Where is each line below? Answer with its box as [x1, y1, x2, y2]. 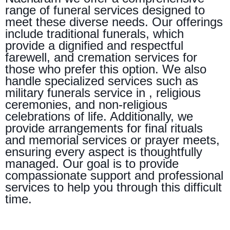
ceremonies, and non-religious [5, 97, 167, 111]
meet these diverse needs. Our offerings [5, 14, 223, 29]
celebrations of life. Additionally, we [5, 109, 193, 123]
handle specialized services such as [5, 73, 198, 88]
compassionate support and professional [5, 168, 223, 182]
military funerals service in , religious [5, 85, 201, 100]
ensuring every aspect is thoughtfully [5, 144, 202, 159]
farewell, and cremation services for [5, 50, 197, 64]
